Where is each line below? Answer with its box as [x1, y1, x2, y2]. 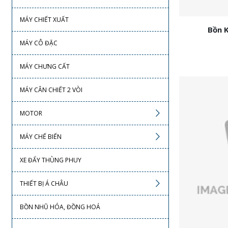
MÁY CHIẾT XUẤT [19, 15, 69, 24]
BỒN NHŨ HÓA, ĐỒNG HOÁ [19, 203, 100, 211]
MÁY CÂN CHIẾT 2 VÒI [19, 85, 82, 94]
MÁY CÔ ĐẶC [19, 39, 58, 47]
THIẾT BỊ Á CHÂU [19, 179, 68, 188]
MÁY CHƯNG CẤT [19, 62, 70, 71]
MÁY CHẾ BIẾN [19, 132, 62, 141]
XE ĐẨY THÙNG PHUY [19, 156, 81, 164]
